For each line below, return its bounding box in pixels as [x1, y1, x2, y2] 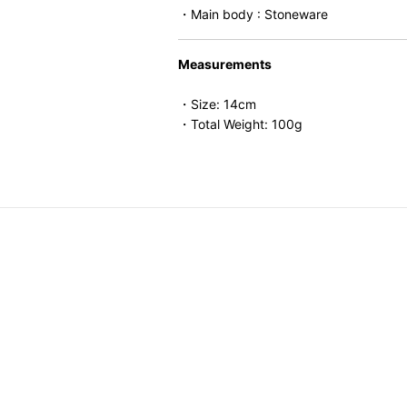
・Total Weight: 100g [178, 116, 303, 132]
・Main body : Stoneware [178, 6, 328, 22]
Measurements [178, 56, 272, 72]
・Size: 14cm [178, 96, 256, 112]
